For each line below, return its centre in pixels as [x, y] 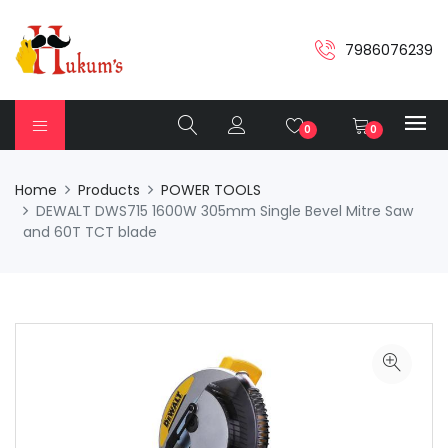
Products [109, 190]
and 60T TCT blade [90, 232]
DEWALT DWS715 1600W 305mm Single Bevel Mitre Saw [224, 211]
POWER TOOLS [211, 190]
